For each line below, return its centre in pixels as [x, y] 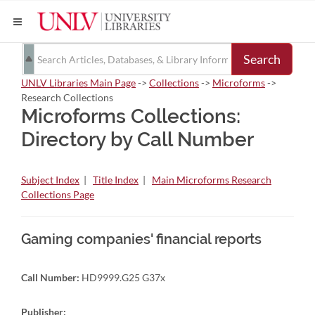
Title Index [116, 180]
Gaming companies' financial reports [141, 239]
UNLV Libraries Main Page [78, 83]
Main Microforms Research [212, 180]
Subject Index [50, 180]
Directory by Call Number [137, 140]
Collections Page [58, 194]
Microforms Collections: [131, 116]
